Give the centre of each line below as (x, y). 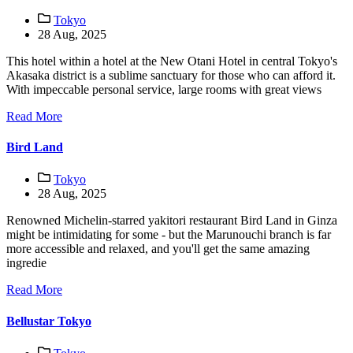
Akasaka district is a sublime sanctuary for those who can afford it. (171, 75)
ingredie (26, 263)
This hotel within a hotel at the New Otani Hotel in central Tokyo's (172, 61)
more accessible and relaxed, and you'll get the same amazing (158, 249)
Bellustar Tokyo (49, 321)
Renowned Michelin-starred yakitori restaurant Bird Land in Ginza (172, 221)
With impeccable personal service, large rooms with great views (164, 89)
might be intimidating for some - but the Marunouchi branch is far (169, 235)
